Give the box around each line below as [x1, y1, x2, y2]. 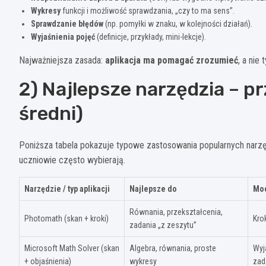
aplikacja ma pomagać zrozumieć [105, 54, 238, 66]
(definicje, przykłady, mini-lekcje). [95, 31, 206, 42]
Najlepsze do [129, 183, 177, 194]
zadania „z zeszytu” [129, 220, 197, 230]
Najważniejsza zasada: [19, 54, 105, 66]
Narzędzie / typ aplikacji [24, 183, 110, 194]
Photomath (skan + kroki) [24, 213, 109, 223]
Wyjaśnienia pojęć [31, 31, 95, 42]
